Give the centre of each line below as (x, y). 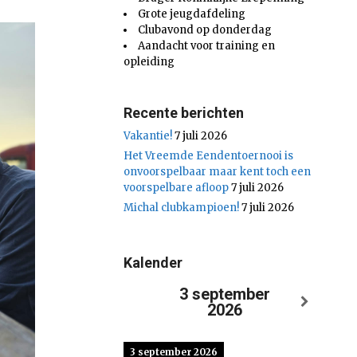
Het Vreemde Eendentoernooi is (209, 155)
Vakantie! (148, 135)
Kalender (153, 262)
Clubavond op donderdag (205, 29)
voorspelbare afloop (177, 187)
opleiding (149, 61)
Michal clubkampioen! (182, 207)
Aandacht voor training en (207, 45)
